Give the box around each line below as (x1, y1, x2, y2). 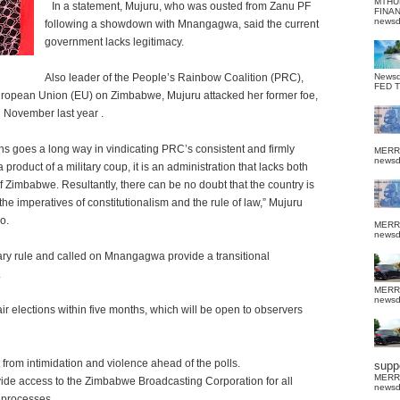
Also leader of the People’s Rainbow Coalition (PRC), (45, 71, 304, 84)
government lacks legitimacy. (45, 36, 184, 48)
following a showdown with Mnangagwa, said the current (45, 18, 319, 30)
